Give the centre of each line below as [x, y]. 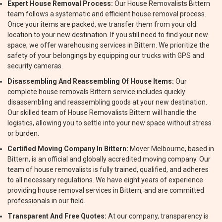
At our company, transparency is [158, 216]
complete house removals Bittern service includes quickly [96, 92]
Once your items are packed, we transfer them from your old [102, 24]
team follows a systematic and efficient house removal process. [107, 14]
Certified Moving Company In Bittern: [68, 149]
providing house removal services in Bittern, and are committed [106, 190]
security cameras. [35, 66]
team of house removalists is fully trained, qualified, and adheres [108, 169]
